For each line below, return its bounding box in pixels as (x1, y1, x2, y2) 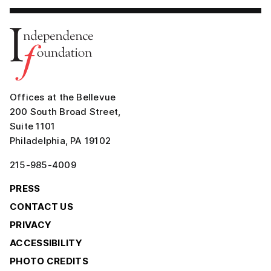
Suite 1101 (10, 120, 56, 132)
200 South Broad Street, (10, 106, 121, 118)
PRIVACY (10, 219, 52, 231)
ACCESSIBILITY (10, 237, 82, 249)
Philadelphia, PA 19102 (10, 135, 111, 147)
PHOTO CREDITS (10, 255, 88, 267)
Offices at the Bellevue (10, 91, 116, 103)
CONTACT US (10, 201, 73, 213)
